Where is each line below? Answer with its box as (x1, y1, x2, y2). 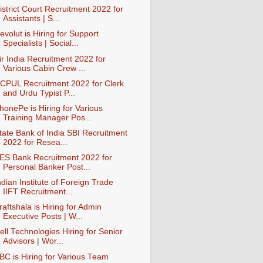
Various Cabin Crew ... (2, 63, 86, 73)
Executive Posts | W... (2, 212, 83, 221)
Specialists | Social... (2, 39, 79, 48)
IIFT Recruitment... (2, 187, 73, 197)
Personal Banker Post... (2, 163, 90, 171)
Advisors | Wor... (2, 237, 63, 246)
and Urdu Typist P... (2, 88, 75, 97)
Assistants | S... (2, 14, 60, 23)
